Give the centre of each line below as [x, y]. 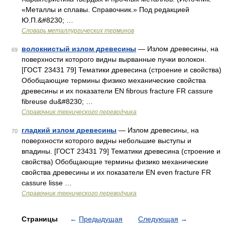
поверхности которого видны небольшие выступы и [106, 141]
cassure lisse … [47, 183]
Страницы [41, 219]
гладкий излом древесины [69, 130]
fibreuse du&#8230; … [57, 101]
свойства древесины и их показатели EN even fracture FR [116, 172]
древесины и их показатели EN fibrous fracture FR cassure [117, 91]
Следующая [158, 219]
